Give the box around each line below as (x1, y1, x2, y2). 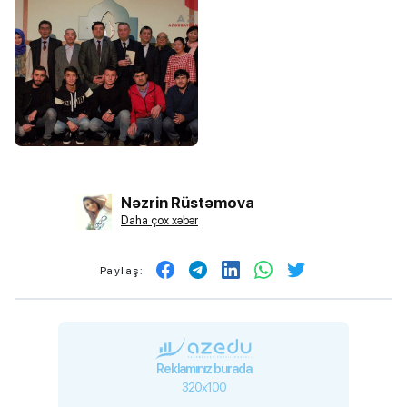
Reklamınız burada (155, 362, 252, 377)
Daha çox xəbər (121, 213, 198, 228)
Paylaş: (99, 263, 144, 277)
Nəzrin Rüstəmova (121, 193, 254, 212)
